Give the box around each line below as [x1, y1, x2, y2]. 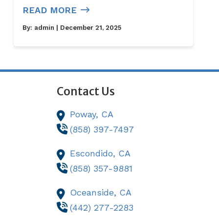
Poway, [70, 109, 102, 119]
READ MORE [22, 5, 77, 16]
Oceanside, [70, 187, 120, 197]
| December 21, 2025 [54, 24, 121, 32]
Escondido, [70, 148, 119, 158]
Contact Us [57, 84, 115, 98]
